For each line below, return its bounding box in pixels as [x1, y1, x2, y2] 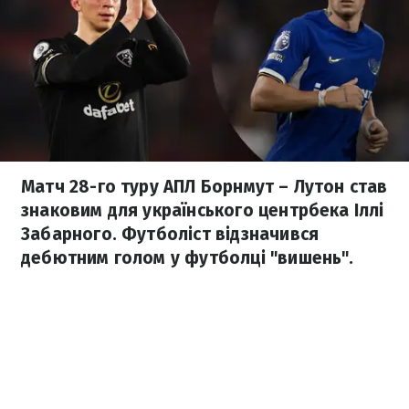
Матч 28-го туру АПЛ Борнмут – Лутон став [21, 176, 388, 197]
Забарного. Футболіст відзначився [21, 224, 320, 245]
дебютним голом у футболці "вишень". [21, 247, 354, 268]
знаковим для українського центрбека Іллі [21, 200, 384, 221]
